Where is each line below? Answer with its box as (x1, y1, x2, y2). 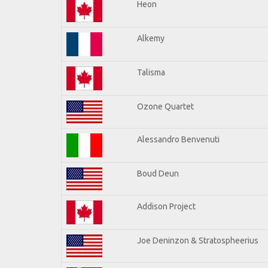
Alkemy (137, 33, 165, 43)
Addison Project (137, 201, 196, 211)
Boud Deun (137, 168, 179, 178)
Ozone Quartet (137, 101, 194, 111)
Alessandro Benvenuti (137, 134, 220, 144)
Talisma (137, 67, 165, 77)
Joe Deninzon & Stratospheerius (137, 235, 258, 245)
